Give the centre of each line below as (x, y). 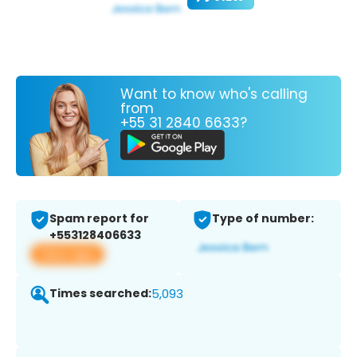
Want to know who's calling (214, 94)
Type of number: (263, 219)
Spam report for (99, 219)
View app (67, 254)
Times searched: (100, 294)
